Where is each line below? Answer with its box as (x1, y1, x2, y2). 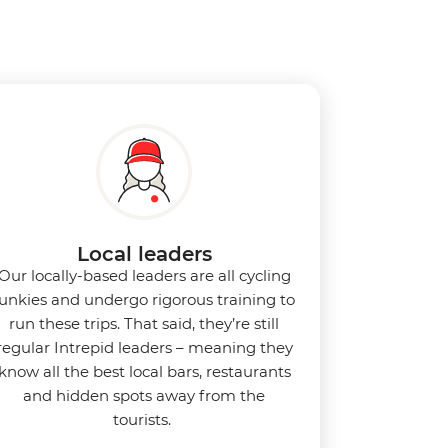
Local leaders (76, 241, 212, 266)
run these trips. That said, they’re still (9, 313, 279, 333)
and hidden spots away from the (23, 385, 265, 405)
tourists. (113, 409, 175, 429)
